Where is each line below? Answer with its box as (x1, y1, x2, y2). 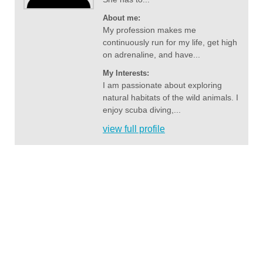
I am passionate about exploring (103, 80, 222, 90)
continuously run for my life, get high (103, 38, 237, 48)
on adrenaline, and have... (103, 50, 200, 60)
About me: (103, 14, 140, 23)
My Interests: (103, 69, 149, 78)
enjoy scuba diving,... (103, 105, 181, 115)
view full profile (103, 124, 165, 134)
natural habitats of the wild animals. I (103, 93, 238, 103)
